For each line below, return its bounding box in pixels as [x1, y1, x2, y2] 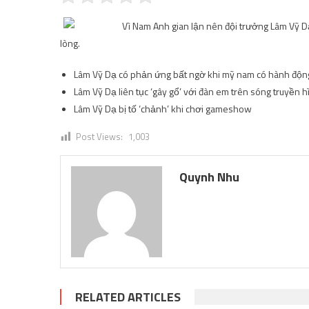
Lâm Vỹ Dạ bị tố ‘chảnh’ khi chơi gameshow [74, 101, 252, 116]
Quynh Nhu [179, 168, 240, 186]
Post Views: [76, 130, 123, 143]
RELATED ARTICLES [75, 288, 181, 306]
